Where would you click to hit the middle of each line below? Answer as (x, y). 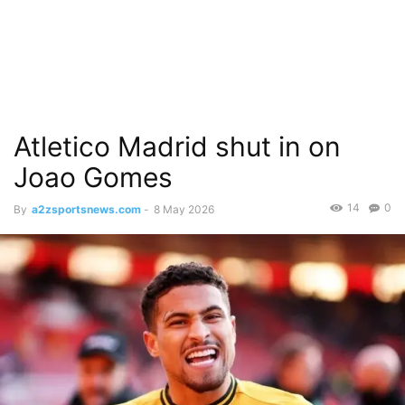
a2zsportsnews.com (86, 209)
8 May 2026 (184, 209)
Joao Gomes (93, 177)
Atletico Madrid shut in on (177, 146)
